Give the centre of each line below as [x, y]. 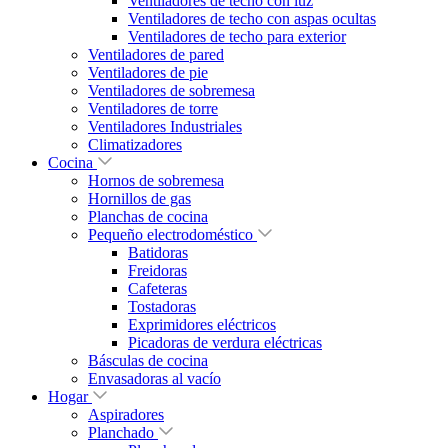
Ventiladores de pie [148, 72]
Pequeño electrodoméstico [170, 234]
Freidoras [157, 270]
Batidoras [158, 252]
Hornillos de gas [139, 198]
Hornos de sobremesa [156, 180]
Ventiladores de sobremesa [171, 90]
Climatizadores [135, 144]
